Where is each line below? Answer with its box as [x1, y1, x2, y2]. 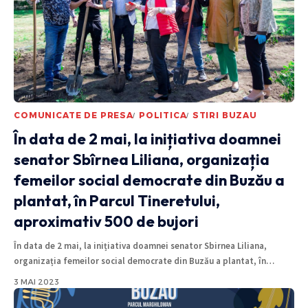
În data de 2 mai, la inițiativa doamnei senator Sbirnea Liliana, [14, 240, 267, 252]
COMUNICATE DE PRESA [14, 110, 133, 121]
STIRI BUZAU [192, 110, 257, 121]
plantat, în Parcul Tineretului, [14, 191, 220, 211]
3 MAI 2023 [14, 277, 59, 287]
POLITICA [138, 110, 187, 121]
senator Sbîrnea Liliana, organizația [14, 150, 269, 170]
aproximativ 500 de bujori [14, 212, 199, 232]
